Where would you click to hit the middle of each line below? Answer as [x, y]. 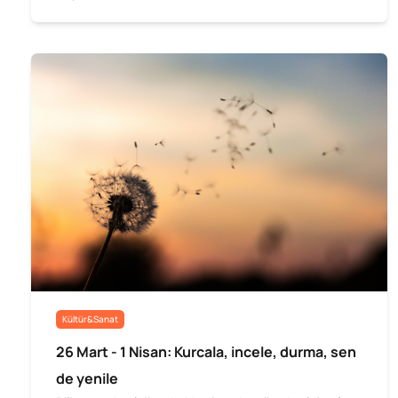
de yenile [87, 378]
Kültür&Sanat [90, 319]
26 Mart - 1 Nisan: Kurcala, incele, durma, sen [206, 351]
